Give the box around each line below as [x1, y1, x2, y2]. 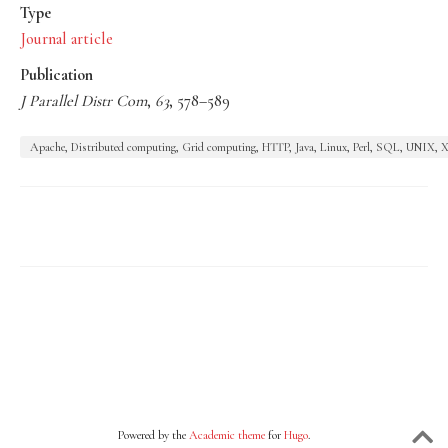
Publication [20, 64, 93, 85]
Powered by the [117, 427, 189, 442]
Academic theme [188, 427, 265, 442]
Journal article [20, 28, 113, 49]
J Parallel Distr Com [20, 90, 147, 111]
